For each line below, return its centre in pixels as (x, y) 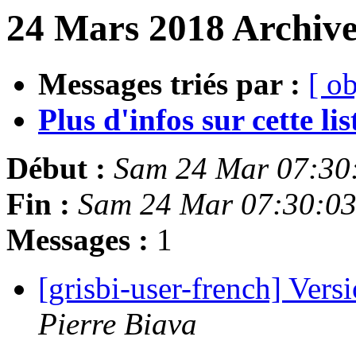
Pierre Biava (118, 324)
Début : (56, 168)
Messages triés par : (169, 84)
